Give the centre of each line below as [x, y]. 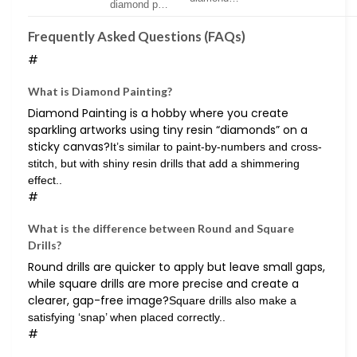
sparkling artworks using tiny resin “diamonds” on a [168, 129]
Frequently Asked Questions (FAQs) [137, 37]
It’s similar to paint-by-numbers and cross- [216, 146]
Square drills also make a [233, 301]
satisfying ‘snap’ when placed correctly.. [127, 318]
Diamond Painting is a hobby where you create [158, 113]
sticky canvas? [69, 146]
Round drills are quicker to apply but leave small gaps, [177, 267]
